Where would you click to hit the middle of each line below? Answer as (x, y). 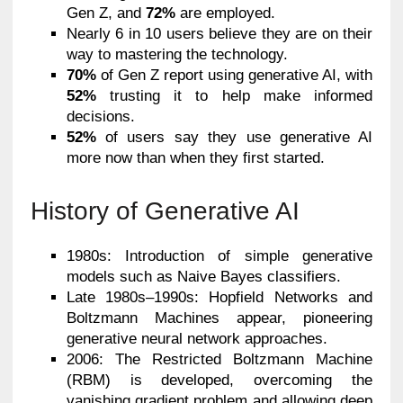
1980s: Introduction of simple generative (219, 255)
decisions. (100, 116)
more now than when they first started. (195, 157)
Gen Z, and (106, 13)
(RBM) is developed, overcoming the (219, 380)
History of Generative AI (165, 210)
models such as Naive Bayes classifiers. (203, 276)
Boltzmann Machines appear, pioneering (219, 318)
